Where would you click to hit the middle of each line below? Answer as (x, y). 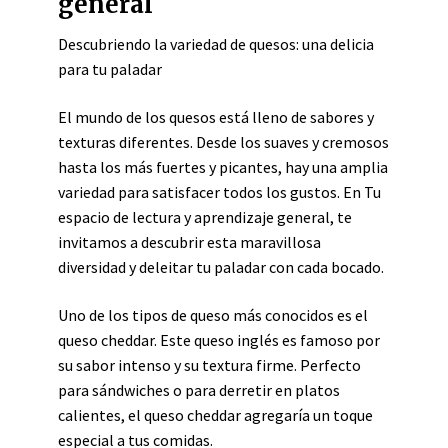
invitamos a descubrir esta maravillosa (189, 242)
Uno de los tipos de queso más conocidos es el (213, 315)
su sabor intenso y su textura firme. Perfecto (209, 365)
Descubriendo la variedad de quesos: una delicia (216, 44)
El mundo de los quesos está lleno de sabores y (216, 117)
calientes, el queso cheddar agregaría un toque (215, 415)
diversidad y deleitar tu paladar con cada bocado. (221, 267)
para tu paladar (110, 69)
